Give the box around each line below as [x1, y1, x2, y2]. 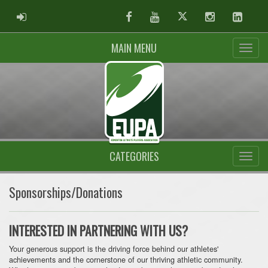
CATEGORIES [109, 148, 159, 164]
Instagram [214, 10, 252, 22]
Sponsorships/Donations [9, 182, 123, 202]
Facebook [131, 10, 169, 22]
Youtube [159, 10, 190, 22]
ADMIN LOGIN [26, 9, 67, 22]
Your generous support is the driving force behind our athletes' [9, 242, 218, 254]
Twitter [186, 10, 212, 22]
